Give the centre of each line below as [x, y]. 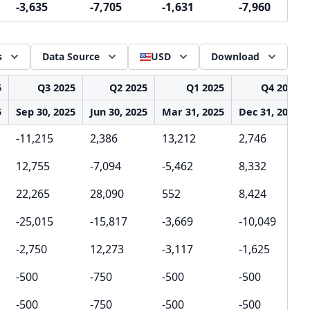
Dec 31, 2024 [269, 112]
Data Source [71, 56]
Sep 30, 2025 [46, 112]
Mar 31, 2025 [193, 112]
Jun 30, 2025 [119, 112]
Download [235, 56]
